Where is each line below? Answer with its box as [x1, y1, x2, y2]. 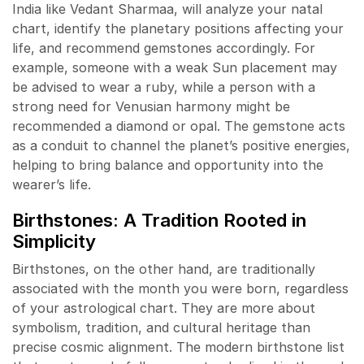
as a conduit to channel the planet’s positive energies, [12, 137, 350, 154]
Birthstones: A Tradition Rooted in [12, 208, 306, 231]
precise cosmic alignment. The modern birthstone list [12, 338, 344, 355]
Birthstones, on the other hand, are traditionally [12, 260, 315, 277]
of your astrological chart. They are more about [12, 299, 315, 316]
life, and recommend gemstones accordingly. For [12, 40, 315, 57]
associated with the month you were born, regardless [12, 279, 349, 297]
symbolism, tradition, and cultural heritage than [12, 318, 310, 336]
